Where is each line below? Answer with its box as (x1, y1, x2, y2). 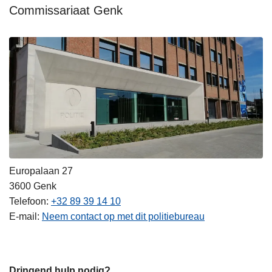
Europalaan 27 (9, 165, 73, 176)
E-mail (9, 211, 37, 222)
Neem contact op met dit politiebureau (42, 211, 205, 222)
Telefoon (9, 195, 46, 206)
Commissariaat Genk (9, 4, 123, 18)
